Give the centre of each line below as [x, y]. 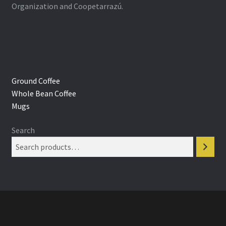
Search [23, 130]
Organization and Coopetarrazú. [67, 6]
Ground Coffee [36, 81]
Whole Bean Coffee [44, 94]
